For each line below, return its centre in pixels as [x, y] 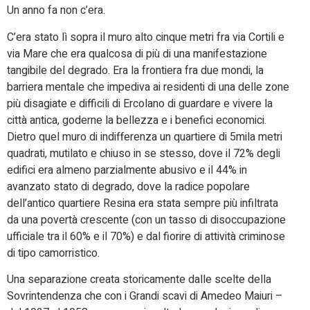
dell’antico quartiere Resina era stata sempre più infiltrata [143, 203]
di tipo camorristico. [53, 253]
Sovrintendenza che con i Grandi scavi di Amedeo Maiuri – [145, 297]
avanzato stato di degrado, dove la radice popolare [128, 186]
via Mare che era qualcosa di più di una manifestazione [137, 54]
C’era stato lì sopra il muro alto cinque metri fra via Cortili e [146, 37]
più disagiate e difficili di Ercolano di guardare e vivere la [140, 103]
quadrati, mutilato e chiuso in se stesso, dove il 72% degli [144, 153]
